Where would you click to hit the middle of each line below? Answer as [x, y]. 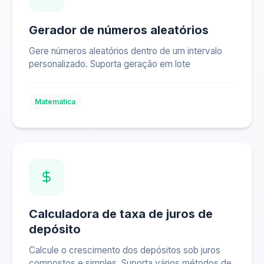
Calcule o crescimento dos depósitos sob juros [125, 250]
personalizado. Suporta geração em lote [110, 64]
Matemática [55, 102]
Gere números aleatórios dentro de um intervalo [126, 51]
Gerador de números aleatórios [119, 30]
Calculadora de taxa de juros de [121, 214]
